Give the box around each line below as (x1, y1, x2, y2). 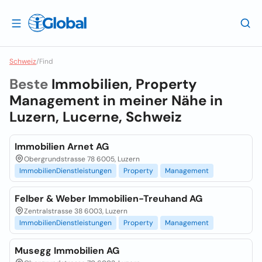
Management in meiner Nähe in (9, 91, 223, 109)
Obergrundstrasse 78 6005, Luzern (24, 154, 140, 164)
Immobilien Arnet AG (15, 140, 109, 153)
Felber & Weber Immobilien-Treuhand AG (15, 192, 202, 205)
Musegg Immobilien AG (15, 244, 119, 257)
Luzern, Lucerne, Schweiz (9, 108, 182, 126)
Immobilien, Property (51, 75, 196, 93)
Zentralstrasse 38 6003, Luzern (24, 206, 127, 216)
